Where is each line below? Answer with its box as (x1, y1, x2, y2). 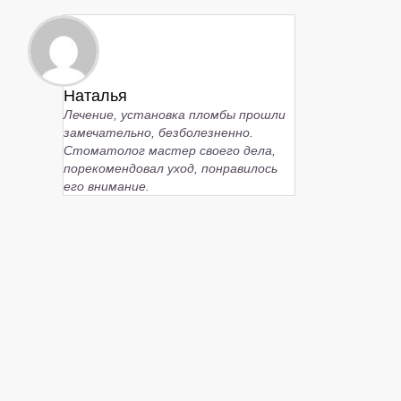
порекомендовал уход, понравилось (64, 160, 277, 175)
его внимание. (64, 178, 149, 193)
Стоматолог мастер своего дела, (64, 142, 276, 158)
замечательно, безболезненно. (64, 124, 253, 140)
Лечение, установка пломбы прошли (64, 107, 286, 122)
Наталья (64, 86, 127, 105)
